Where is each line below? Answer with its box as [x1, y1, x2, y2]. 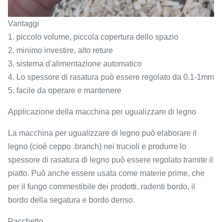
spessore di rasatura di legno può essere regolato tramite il [8, 155, 213, 164]
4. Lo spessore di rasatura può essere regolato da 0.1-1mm [8, 72, 214, 81]
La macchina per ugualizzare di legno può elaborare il [8, 128, 197, 137]
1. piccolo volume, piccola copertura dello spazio [8, 32, 178, 41]
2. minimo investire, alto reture [8, 46, 113, 55]
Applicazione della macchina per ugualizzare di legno [8, 107, 196, 116]
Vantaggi [8, 19, 39, 28]
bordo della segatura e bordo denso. [8, 195, 135, 204]
